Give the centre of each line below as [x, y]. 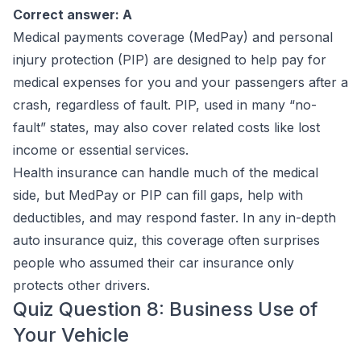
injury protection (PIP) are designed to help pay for [170, 60]
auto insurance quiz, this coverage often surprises [166, 240]
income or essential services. [101, 150]
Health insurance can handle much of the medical [166, 172]
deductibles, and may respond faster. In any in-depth [174, 218]
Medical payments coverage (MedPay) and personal [173, 37]
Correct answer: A [73, 15]
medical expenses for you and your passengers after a [180, 82]
